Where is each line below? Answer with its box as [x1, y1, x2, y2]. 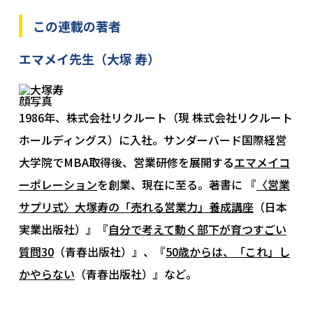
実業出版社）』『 [18, 221, 108, 238]
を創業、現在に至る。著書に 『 [96, 176, 256, 194]
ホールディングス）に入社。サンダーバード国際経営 [18, 131, 286, 149]
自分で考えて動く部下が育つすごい [108, 221, 286, 238]
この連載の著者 [32, 17, 121, 36]
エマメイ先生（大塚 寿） [18, 50, 160, 68]
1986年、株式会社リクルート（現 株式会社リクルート [18, 109, 293, 126]
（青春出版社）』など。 [74, 265, 197, 283]
